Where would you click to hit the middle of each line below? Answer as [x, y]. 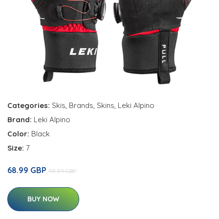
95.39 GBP [62, 171]
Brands [81, 106]
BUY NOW [43, 199]
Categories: [29, 106]
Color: [19, 134]
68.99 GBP [28, 170]
